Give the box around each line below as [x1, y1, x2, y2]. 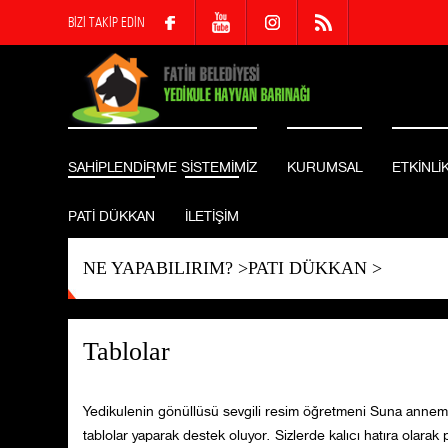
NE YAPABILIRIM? [82, 258, 233, 279]
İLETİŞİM [184, 208, 239, 225]
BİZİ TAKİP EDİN [67, 14, 145, 30]
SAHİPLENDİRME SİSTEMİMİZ [67, 159, 257, 176]
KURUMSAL [286, 159, 362, 176]
